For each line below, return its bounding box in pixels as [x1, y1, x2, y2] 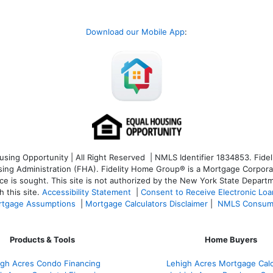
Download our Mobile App [86, 26, 185, 37]
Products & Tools [9, 235, 75, 245]
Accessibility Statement [42, 187, 131, 197]
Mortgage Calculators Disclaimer [85, 199, 208, 209]
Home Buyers [205, 235, 257, 245]
